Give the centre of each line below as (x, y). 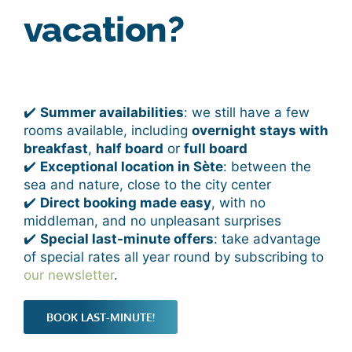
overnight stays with (260, 130)
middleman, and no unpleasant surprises (152, 220)
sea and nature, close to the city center (147, 184)
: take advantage (267, 238)
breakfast (55, 148)
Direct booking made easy (125, 202)
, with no (238, 202)
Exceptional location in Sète (131, 166)
